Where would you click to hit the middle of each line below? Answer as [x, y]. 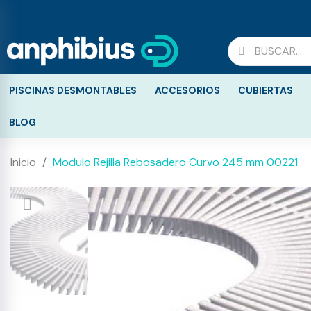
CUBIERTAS [266, 90]
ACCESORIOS [187, 90]
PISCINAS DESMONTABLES [73, 90]
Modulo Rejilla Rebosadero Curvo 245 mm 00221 [175, 162]
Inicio [23, 162]
